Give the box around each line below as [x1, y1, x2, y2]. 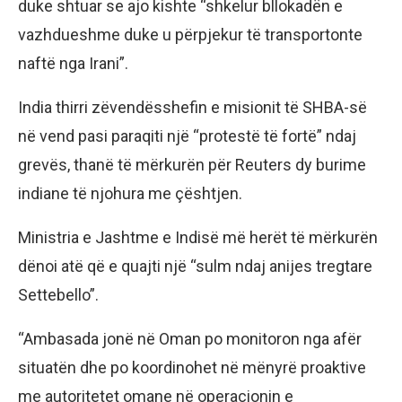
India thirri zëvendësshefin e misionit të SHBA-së [18, 98, 367, 118]
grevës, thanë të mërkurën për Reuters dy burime [18, 155, 366, 175]
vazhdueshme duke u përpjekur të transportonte [18, 25, 363, 45]
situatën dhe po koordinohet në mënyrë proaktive [18, 358, 366, 378]
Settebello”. [18, 285, 99, 305]
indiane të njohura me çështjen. [18, 184, 242, 204]
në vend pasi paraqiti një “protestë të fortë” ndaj [18, 127, 356, 146]
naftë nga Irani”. [18, 54, 128, 74]
